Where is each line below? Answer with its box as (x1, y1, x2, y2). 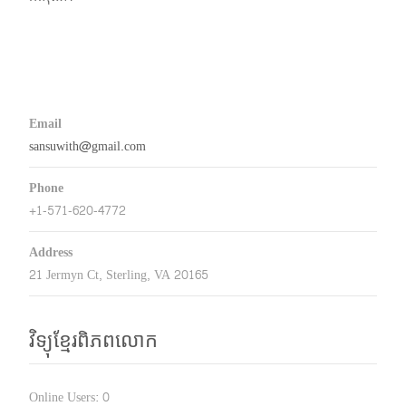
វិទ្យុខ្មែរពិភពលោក (29, 328, 158, 352)
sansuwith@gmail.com (29, 134, 146, 158)
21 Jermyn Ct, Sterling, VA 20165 (29, 263, 208, 286)
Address (29, 240, 72, 264)
